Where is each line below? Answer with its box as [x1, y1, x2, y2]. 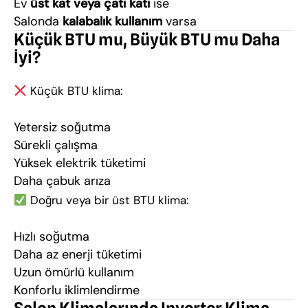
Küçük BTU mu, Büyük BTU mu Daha [14, 30, 280, 49]
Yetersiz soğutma [14, 119, 111, 135]
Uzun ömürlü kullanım [14, 264, 134, 280]
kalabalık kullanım [63, 13, 162, 30]
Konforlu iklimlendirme [14, 282, 140, 298]
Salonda [14, 13, 63, 30]
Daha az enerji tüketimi [14, 246, 142, 263]
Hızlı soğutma [14, 228, 89, 245]
